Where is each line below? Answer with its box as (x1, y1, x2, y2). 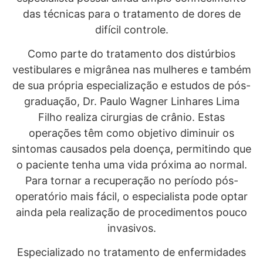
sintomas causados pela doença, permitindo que (12, 142, 251, 155)
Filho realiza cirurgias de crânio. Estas (38, 110, 225, 123)
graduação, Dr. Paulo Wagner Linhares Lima (23, 95, 240, 107)
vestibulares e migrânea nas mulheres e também (12, 63, 251, 76)
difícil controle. (95, 23, 168, 36)
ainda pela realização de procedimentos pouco (16, 205, 247, 218)
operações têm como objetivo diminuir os (29, 126, 234, 139)
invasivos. (107, 221, 156, 234)
